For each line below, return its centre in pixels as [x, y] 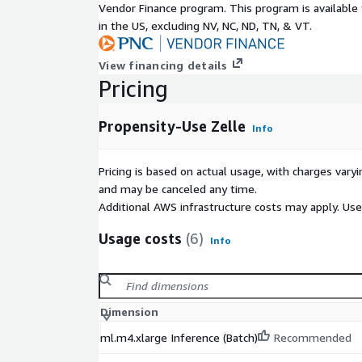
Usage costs [140, 239]
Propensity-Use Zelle [172, 126]
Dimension [129, 312]
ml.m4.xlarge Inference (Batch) [179, 338]
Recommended [313, 338]
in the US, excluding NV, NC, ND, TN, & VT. [205, 25]
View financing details [163, 65]
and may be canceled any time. [178, 189]
